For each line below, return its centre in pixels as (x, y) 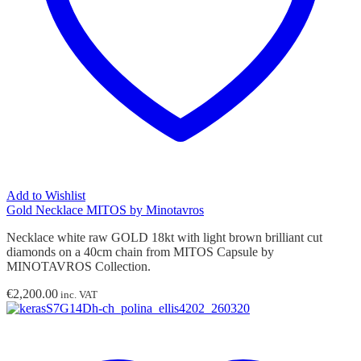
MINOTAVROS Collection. (79, 266)
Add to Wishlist (46, 195)
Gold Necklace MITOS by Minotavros (105, 210)
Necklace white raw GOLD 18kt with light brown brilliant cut (164, 237)
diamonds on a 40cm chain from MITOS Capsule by (140, 251)
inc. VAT (78, 294)
